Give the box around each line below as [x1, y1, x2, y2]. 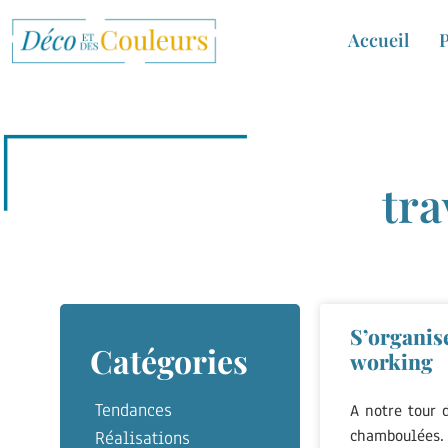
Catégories [90, 339, 248, 383]
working [350, 347, 433, 376]
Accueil [348, 28, 409, 52]
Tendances [95, 398, 172, 423]
